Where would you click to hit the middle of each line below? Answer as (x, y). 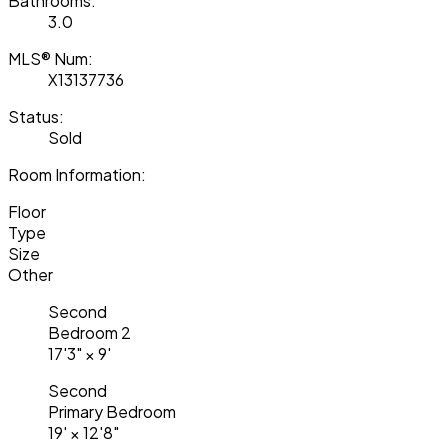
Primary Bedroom (112, 411)
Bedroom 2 (89, 332)
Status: (36, 116)
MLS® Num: (50, 58)
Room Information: (77, 174)
